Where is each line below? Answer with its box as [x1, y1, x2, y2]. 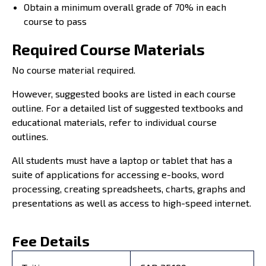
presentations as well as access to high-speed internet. [12, 197, 251, 208]
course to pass [24, 15, 87, 27]
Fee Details [12, 232, 90, 249]
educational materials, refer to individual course [12, 116, 217, 128]
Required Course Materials [12, 40, 205, 58]
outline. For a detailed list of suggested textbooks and [12, 102, 243, 113]
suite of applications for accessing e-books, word [12, 168, 224, 180]
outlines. [12, 130, 48, 142]
